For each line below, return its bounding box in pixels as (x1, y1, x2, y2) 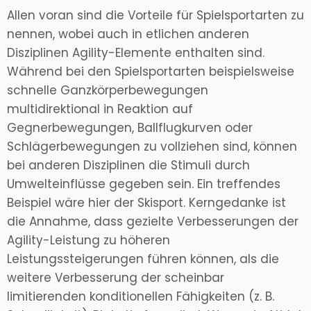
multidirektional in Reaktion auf (7, 101, 193, 118)
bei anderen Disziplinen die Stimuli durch (7, 157, 250, 174)
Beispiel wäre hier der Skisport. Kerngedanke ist (7, 194, 286, 212)
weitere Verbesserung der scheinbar (7, 269, 224, 287)
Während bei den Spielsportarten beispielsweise (7, 63, 294, 81)
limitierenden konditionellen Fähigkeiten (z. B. (7, 288, 274, 305)
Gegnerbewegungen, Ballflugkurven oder (7, 119, 253, 137)
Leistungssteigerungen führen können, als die (7, 251, 279, 268)
